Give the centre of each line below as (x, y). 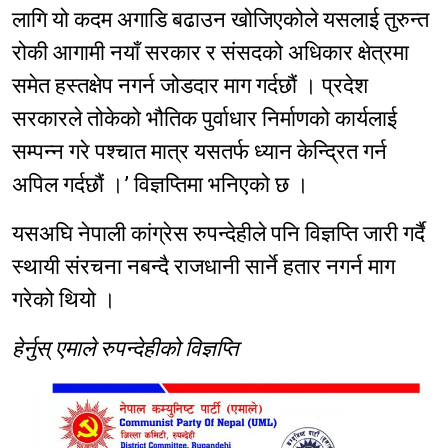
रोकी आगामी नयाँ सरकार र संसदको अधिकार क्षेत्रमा (210, 53)
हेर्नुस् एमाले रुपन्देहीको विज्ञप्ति (127, 349)
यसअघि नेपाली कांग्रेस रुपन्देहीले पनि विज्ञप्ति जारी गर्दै (218, 234)
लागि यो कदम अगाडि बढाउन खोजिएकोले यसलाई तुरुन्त (220, 20)
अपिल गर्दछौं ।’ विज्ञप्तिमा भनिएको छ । (160, 185)
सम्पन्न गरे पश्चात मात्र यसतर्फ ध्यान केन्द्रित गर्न (199, 152)
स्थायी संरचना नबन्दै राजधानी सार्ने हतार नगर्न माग (203, 267)
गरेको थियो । (64, 300)
